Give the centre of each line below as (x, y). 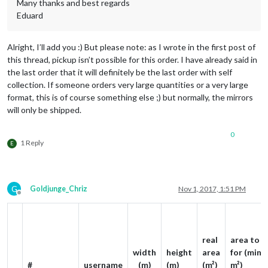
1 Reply (32, 142)
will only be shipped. (44, 109)
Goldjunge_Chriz (59, 188)
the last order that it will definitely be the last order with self (120, 72)
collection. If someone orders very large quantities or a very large (128, 84)
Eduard (30, 15)
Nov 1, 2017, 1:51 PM (212, 188)
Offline (30, 197)
